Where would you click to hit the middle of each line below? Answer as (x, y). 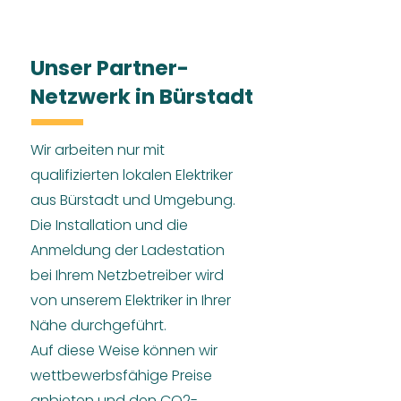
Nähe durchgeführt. (98, 325)
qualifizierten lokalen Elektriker (132, 175)
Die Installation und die (109, 225)
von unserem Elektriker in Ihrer (131, 300)
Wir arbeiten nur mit (98, 150)
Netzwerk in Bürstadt (142, 97)
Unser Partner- (110, 68)
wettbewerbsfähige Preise (121, 375)
